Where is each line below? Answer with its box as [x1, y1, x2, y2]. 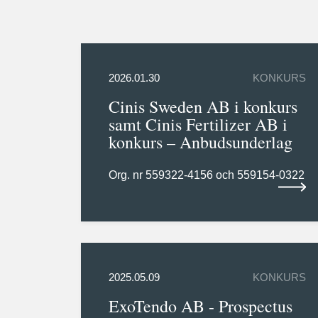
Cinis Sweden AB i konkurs [108, 95, 297, 119]
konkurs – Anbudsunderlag [108, 131, 292, 154]
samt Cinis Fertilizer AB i [108, 113, 287, 136]
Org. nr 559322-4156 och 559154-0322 [108, 169, 305, 182]
